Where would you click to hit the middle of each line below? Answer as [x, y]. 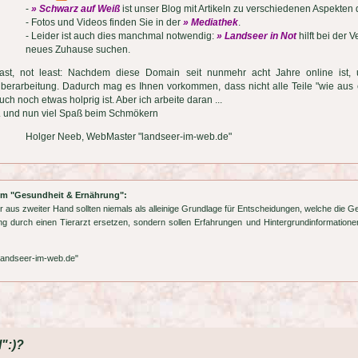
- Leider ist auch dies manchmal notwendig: [121, 36]
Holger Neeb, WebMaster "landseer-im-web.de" [128, 137]
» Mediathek [210, 22]
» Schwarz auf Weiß [75, 9]
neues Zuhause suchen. [78, 50]
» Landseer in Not [256, 36]
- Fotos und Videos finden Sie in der [104, 22]
